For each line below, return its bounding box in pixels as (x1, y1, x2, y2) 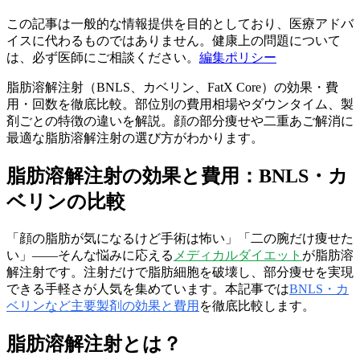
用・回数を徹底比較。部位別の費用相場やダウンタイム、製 (6, 96, 354, 111)
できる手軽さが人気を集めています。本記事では (6, 281, 289, 296)
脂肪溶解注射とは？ (6, 333, 182, 354)
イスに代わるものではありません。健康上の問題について (6, 33, 341, 47)
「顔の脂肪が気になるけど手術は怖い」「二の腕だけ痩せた (6, 231, 354, 245)
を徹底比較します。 (199, 298, 315, 313)
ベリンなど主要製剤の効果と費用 (6, 298, 199, 313)
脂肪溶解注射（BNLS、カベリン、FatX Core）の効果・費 (6, 80, 338, 94)
